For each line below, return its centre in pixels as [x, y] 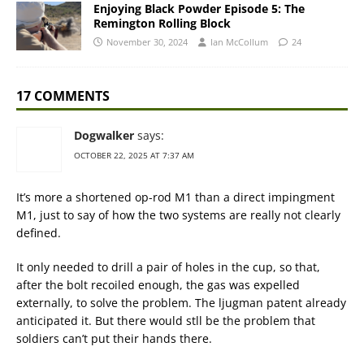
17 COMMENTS [63, 96]
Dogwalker [104, 136]
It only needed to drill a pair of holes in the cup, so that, [168, 267]
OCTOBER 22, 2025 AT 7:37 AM [134, 156]
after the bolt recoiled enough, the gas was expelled [158, 285]
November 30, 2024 [147, 42]
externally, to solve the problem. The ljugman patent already [181, 303]
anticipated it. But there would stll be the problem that [166, 321]
